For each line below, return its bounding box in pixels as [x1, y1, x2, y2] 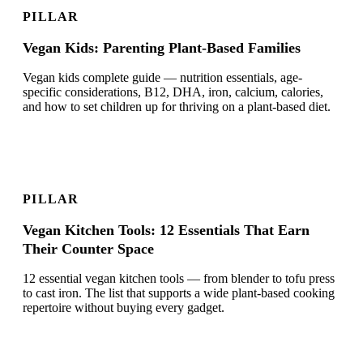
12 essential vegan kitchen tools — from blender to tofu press [23, 271, 335, 286]
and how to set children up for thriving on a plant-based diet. [23, 100, 331, 114]
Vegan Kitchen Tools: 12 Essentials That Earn [23, 222, 310, 239]
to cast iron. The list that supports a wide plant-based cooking [23, 286, 335, 301]
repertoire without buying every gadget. [23, 301, 224, 315]
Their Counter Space [23, 241, 154, 258]
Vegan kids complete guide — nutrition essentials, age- [23, 70, 302, 85]
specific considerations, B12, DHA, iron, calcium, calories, [23, 85, 323, 100]
